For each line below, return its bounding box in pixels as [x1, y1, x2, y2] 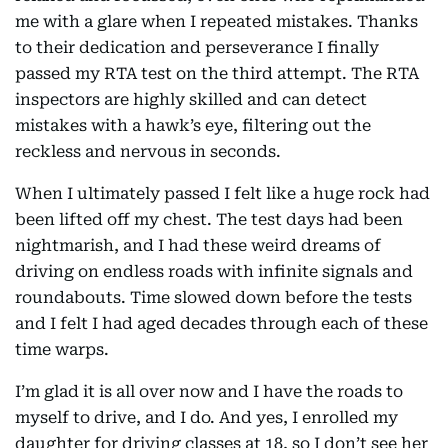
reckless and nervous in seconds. [15, 141, 281, 161]
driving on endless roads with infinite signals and [15, 261, 413, 281]
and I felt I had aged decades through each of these [15, 313, 428, 333]
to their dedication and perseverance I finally [15, 37, 379, 57]
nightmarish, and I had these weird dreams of [15, 235, 381, 255]
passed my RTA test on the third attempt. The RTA [15, 63, 419, 83]
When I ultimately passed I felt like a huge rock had [15, 183, 430, 203]
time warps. [15, 339, 109, 359]
